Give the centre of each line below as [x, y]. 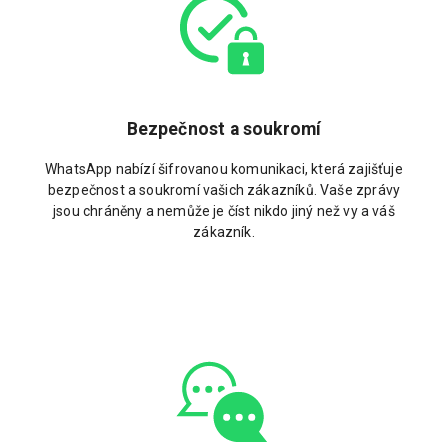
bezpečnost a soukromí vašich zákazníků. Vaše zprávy [224, 190]
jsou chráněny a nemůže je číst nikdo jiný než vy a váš [224, 211]
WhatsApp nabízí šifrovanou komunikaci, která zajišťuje [224, 169]
